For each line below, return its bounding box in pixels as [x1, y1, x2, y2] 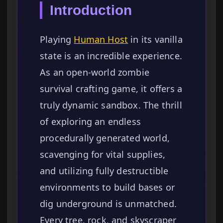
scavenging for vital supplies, [40, 148, 166, 161]
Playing [40, 33, 74, 46]
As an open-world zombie [40, 66, 149, 79]
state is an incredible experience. [40, 50, 182, 62]
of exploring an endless [40, 115, 141, 128]
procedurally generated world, [40, 132, 170, 144]
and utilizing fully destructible [40, 165, 169, 177]
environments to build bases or [40, 181, 175, 194]
